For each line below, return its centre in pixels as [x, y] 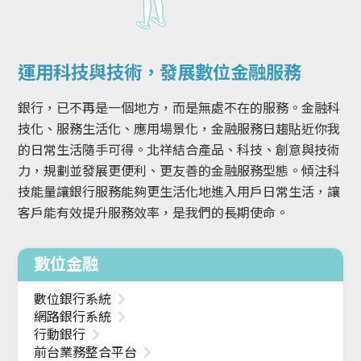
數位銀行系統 [75, 300]
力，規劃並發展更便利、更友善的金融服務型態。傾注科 [179, 172]
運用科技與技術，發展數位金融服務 [160, 73]
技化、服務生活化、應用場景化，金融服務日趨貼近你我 [179, 130]
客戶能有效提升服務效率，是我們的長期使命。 [154, 214]
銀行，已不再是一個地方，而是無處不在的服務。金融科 [179, 109]
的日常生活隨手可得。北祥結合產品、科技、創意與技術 [179, 151]
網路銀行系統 [75, 317]
